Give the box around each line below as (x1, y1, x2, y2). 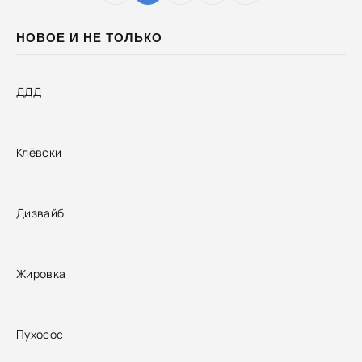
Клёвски (16, 144, 62, 160)
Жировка (16, 265, 66, 281)
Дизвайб (16, 204, 65, 221)
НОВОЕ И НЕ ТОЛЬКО (16, 31, 162, 44)
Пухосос (16, 326, 64, 342)
